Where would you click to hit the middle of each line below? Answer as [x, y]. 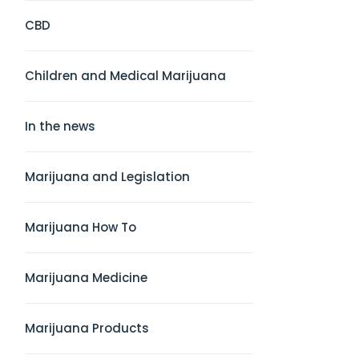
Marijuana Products [87, 328]
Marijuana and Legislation [107, 177]
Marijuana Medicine [86, 278]
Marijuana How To [81, 227]
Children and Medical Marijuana [125, 76]
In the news [60, 126]
